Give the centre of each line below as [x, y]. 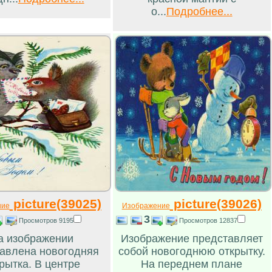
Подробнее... [199, 11]
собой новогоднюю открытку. [192, 251]
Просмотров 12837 [208, 220]
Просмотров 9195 [46, 220]
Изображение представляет [192, 238]
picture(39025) [55, 203]
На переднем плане [192, 264]
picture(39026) [216, 203]
